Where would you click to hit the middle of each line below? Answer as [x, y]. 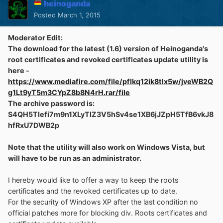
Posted [46, 15]
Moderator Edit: [35, 38]
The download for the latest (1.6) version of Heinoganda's [108, 49]
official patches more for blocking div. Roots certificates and [108, 213]
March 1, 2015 [79, 15]
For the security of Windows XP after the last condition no [103, 202]
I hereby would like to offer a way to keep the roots [93, 180]
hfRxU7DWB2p [34, 125]
